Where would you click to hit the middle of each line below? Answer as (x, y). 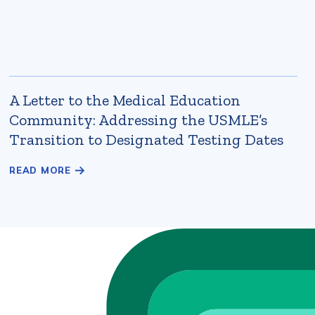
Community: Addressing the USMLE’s (138, 120)
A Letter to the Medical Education (125, 100)
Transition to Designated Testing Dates (146, 140)
